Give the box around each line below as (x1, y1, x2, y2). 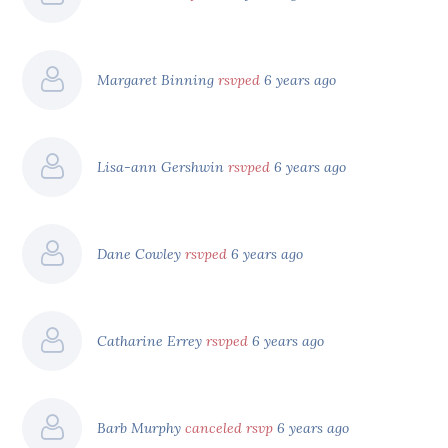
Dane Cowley (97, 244, 186, 263)
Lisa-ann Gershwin (97, 157, 229, 176)
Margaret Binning (97, 70, 219, 89)
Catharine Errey (97, 331, 207, 350)
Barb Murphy (97, 418, 186, 437)
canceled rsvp (185, 418, 274, 437)
